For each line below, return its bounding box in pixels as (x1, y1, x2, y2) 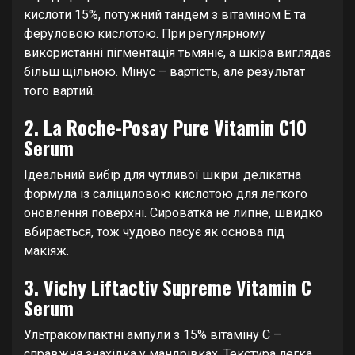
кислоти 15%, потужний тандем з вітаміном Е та (24, 6, 306, 22)
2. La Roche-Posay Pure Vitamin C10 (24, 112, 307, 141)
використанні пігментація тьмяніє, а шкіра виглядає (24, 44, 331, 60)
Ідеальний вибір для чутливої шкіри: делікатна (24, 166, 301, 182)
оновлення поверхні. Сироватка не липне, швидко (24, 204, 323, 220)
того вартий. (24, 82, 95, 98)
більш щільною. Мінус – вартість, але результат (24, 63, 305, 79)
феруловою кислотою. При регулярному (24, 25, 265, 41)
